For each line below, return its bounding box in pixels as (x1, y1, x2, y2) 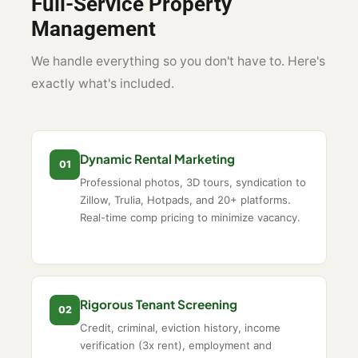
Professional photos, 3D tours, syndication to (80, 176, 307, 189)
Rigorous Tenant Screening (80, 296, 238, 312)
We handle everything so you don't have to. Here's (31, 54, 326, 70)
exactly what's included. (31, 76, 175, 92)
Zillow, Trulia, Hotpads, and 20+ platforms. (80, 193, 292, 207)
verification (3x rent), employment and (80, 339, 272, 352)
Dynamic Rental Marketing (80, 151, 236, 167)
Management (31, 16, 157, 41)
